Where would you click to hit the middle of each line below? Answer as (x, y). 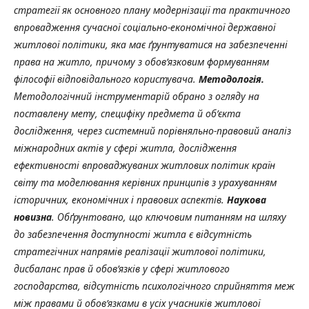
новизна (33, 217)
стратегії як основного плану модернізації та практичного (152, 10)
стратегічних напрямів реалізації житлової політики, (140, 251)
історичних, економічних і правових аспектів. (120, 199)
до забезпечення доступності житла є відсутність (133, 234)
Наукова (247, 199)
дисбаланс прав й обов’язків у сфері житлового (122, 268)
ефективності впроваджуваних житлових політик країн (144, 165)
